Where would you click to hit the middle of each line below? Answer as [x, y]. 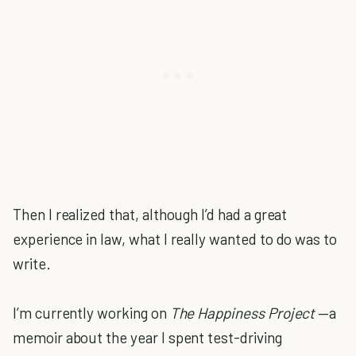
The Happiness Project [244, 313]
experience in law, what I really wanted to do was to [175, 239]
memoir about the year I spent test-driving [147, 337]
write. [32, 263]
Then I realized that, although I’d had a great [150, 214]
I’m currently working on [91, 313]
